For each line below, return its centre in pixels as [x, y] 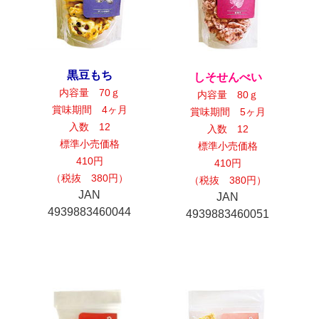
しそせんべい [228, 78]
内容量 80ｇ [228, 95]
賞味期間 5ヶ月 [228, 112]
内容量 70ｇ [89, 93]
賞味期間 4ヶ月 [89, 110]
